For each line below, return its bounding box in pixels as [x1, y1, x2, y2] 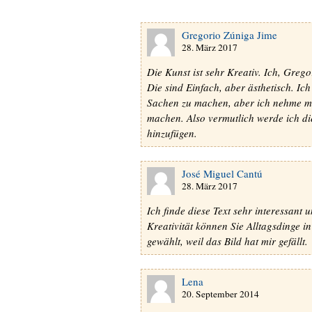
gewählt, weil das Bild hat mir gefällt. [147, 234, 308, 248]
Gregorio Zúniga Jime [182, 28, 277, 42]
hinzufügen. [147, 126, 197, 140]
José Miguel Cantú [182, 166, 263, 180]
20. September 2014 [182, 288, 259, 300]
